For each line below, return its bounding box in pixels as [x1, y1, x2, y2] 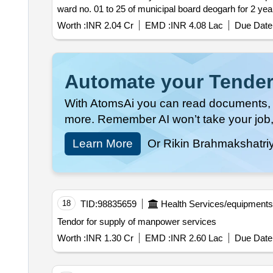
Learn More [72, 137, 133, 151]
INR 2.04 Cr [85, 20, 133, 31]
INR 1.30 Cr [85, 233, 133, 244]
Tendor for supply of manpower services [57, 216, 216, 227]
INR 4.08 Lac [170, 20, 223, 31]
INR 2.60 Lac [170, 233, 223, 244]
